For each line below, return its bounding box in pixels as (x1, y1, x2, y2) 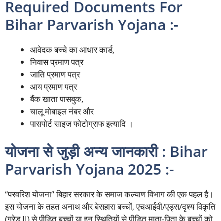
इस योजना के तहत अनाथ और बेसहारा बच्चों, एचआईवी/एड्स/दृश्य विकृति (5, 200, 216, 212)
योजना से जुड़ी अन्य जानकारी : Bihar (5, 141, 208, 161)
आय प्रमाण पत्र (30, 81, 77, 93)
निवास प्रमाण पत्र (30, 56, 83, 68)
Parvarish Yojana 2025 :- (5, 158, 174, 179)
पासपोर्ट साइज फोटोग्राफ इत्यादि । (30, 118, 133, 130)
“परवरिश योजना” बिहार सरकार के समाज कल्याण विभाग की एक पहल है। (5, 188, 214, 200)
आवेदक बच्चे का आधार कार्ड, (30, 44, 114, 56)
